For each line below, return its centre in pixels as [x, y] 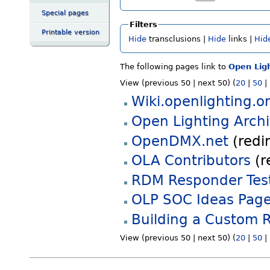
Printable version [71, 32]
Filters [143, 24]
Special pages [65, 13]
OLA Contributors [191, 161]
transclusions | [177, 39]
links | [240, 39]
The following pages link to [174, 67]
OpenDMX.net [180, 141]
